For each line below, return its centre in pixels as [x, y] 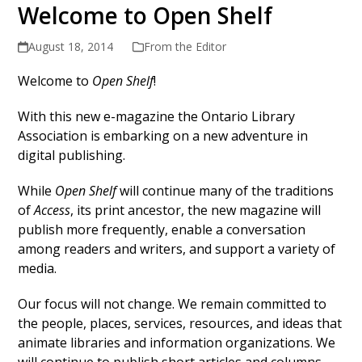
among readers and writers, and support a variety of [177, 249]
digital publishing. [72, 156]
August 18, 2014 [70, 47]
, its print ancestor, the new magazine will [196, 210]
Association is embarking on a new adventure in [163, 136]
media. [38, 269]
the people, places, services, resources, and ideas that [180, 324]
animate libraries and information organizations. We [177, 343]
